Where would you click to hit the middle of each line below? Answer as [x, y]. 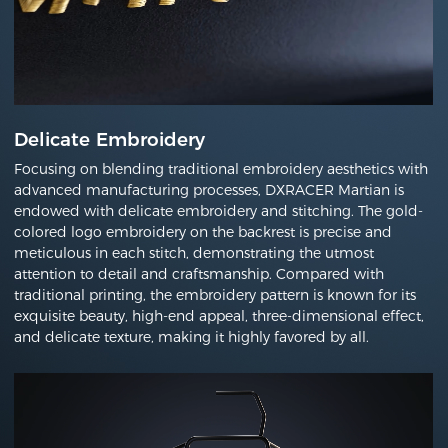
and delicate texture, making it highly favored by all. [192, 336]
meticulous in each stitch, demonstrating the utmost [194, 252]
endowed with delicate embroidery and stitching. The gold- [219, 210]
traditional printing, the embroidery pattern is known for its [215, 294]
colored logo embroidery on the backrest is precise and [203, 231]
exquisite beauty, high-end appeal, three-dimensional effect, [219, 315]
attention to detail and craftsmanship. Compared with [199, 273]
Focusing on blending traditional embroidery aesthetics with [221, 168]
